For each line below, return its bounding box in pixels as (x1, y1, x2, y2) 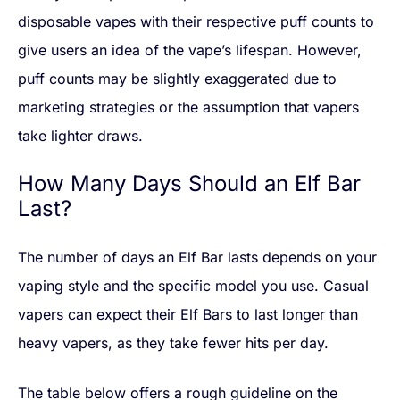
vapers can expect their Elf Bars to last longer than (18, 305, 358, 324)
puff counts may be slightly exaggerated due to (18, 70, 337, 88)
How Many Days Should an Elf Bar (18, 171, 361, 197)
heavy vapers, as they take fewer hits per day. (18, 334, 329, 353)
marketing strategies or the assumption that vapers (18, 98, 359, 117)
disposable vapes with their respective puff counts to (18, 12, 374, 31)
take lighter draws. (18, 127, 143, 146)
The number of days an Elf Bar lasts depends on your (18, 248, 377, 267)
